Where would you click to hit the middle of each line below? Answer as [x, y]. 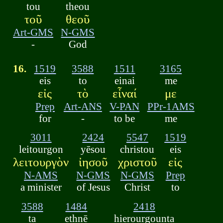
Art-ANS [83, 106]
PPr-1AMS [171, 106]
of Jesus [93, 187]
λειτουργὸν [41, 162]
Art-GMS [33, 32]
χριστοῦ [137, 162]
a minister [41, 187]
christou [137, 149]
